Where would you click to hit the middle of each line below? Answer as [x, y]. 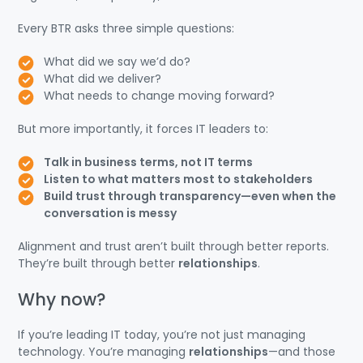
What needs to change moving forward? [159, 95]
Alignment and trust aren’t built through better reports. [173, 246]
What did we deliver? [102, 78]
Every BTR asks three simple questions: [126, 28]
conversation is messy [110, 213]
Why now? [62, 299]
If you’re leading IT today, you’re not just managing [162, 334]
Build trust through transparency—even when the [190, 196]
